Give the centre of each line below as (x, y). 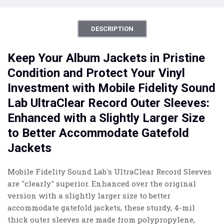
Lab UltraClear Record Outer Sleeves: (108, 103)
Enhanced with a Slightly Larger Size (106, 118)
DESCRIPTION (112, 29)
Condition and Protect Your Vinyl (96, 73)
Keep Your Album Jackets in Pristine (106, 58)
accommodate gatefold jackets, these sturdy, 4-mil (101, 208)
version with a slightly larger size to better (89, 196)
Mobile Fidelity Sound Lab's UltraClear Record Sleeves (109, 172)
